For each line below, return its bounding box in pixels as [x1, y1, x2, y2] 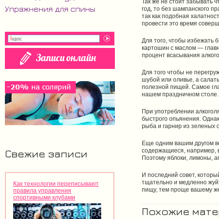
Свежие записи [5, 147, 88, 160]
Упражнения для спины [5, 4, 95, 13]
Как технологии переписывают [13, 180, 99, 187]
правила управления [13, 187, 71, 194]
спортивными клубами [13, 194, 75, 201]
